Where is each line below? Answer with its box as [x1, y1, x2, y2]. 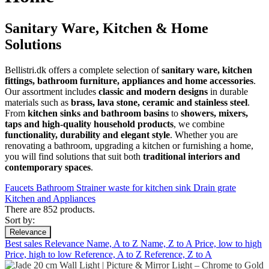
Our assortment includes [5, 86, 98, 97]
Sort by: [5, 214, 35, 225]
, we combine [174, 118, 225, 129]
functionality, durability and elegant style [5, 129, 170, 140]
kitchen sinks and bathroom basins [28, 107, 169, 118]
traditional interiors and [143, 151, 240, 162]
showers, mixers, [181, 107, 248, 118]
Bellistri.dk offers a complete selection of [5, 64, 162, 75]
